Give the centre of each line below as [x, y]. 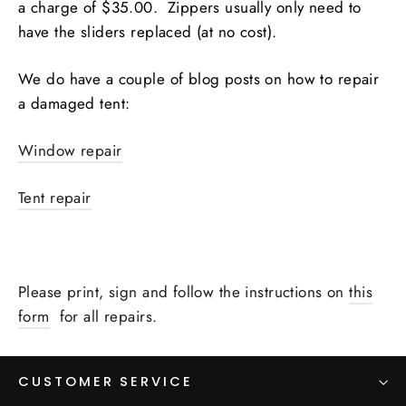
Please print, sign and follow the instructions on [184, 292]
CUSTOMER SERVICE [106, 382]
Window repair [70, 150]
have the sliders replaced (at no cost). [148, 32]
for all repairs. [103, 316]
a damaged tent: [74, 103]
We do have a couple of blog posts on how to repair [199, 79]
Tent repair [55, 198]
